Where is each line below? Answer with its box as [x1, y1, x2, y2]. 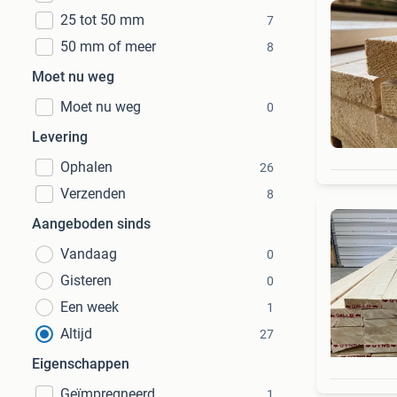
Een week [60, 299, 119, 315]
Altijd [60, 325, 92, 342]
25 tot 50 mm [60, 12, 144, 28]
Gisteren [60, 272, 112, 289]
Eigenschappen [32, 355, 129, 372]
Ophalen [60, 159, 113, 175]
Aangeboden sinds [32, 215, 151, 232]
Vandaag [60, 245, 117, 262]
